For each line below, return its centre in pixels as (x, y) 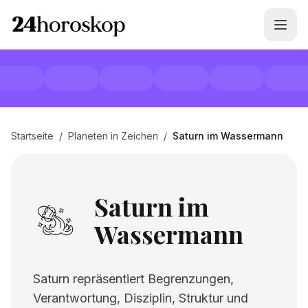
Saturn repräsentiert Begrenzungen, (133, 279)
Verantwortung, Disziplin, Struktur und (141, 298)
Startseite (32, 136)
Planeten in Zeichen (113, 136)
